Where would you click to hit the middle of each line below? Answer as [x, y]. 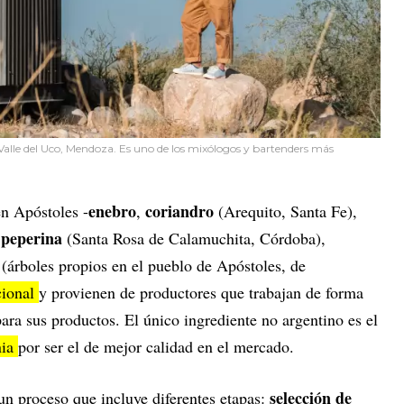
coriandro [182, 211]
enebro [112, 211]
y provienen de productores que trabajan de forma [201, 293]
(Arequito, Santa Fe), [288, 211]
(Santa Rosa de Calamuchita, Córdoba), [194, 239]
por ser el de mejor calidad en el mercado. [156, 347]
